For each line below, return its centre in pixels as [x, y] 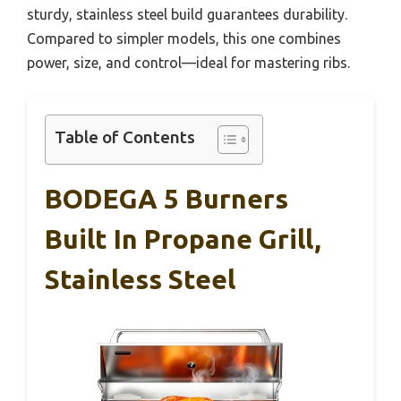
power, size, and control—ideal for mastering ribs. [188, 63]
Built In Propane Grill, [183, 239]
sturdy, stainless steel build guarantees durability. [187, 15]
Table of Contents [125, 137]
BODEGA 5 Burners [166, 199]
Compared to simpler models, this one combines [184, 39]
